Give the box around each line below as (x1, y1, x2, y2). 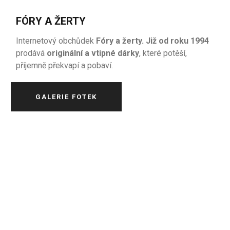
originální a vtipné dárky (47, 48, 140, 58)
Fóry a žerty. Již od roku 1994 (94, 36, 209, 46)
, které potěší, (139, 48, 187, 58)
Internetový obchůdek (16, 36, 94, 46)
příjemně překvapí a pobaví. (16, 61, 113, 70)
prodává (16, 48, 47, 58)
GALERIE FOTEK (35, 93, 98, 101)
